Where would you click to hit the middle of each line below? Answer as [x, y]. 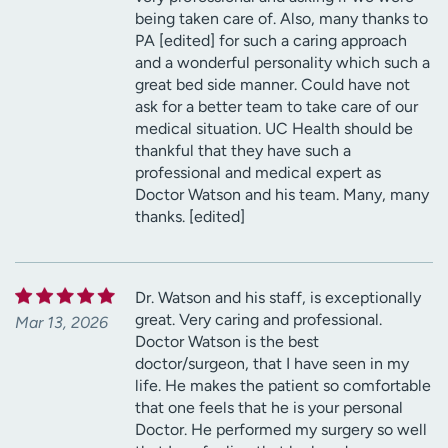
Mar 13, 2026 [61, 322]
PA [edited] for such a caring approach [271, 40]
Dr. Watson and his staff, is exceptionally [278, 297]
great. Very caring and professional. [258, 319]
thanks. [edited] [190, 216]
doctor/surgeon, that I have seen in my [272, 363]
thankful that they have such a [243, 150]
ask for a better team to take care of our [276, 106]
